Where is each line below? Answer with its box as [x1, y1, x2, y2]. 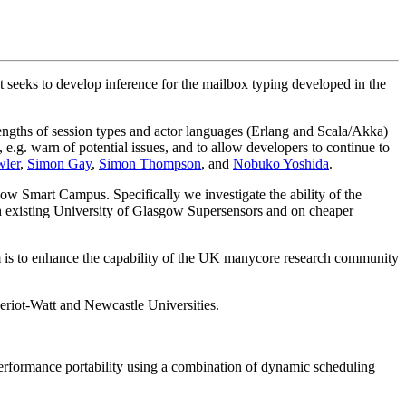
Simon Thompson [99, 156, 201, 172]
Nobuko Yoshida [233, 156, 329, 172]
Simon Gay [27, 156, 92, 172]
